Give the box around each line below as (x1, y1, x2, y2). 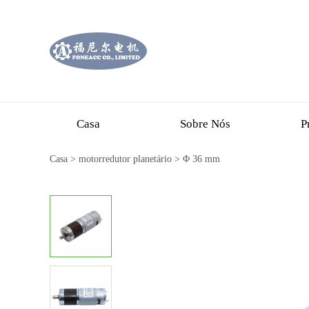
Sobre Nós (180, 117, 230, 130)
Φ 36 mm (183, 154, 220, 164)
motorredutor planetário (79, 154, 172, 164)
